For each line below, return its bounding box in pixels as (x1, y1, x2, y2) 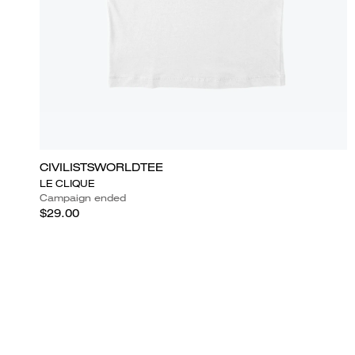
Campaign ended (40, 190, 126, 204)
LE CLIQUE (40, 176, 94, 190)
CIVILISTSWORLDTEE (40, 159, 163, 174)
